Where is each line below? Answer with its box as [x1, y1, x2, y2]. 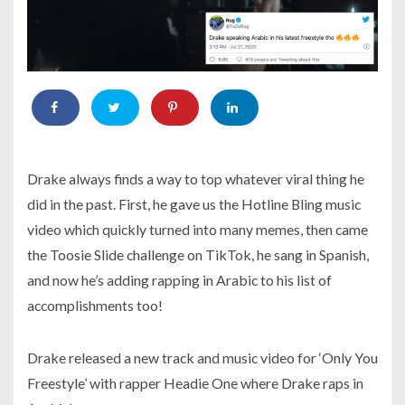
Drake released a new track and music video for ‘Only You [27, 349, 378, 367]
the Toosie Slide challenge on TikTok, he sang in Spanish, [27, 246, 369, 264]
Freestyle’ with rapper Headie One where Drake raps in [27, 374, 363, 392]
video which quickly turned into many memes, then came [27, 221, 368, 239]
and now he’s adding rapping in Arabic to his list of [27, 271, 332, 289]
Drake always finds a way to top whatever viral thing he [27, 170, 364, 188]
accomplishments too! [27, 297, 163, 315]
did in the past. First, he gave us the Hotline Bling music [27, 195, 361, 213]
